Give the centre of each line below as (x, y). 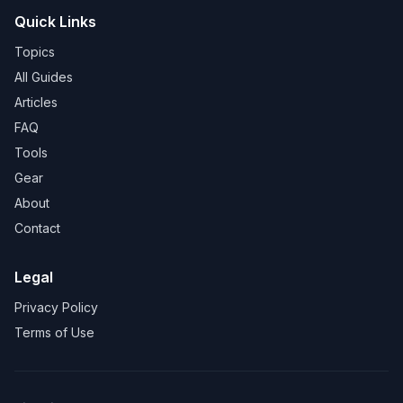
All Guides (44, 77)
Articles (36, 102)
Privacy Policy (56, 307)
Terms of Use (54, 332)
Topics (35, 52)
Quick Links (55, 22)
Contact (37, 228)
